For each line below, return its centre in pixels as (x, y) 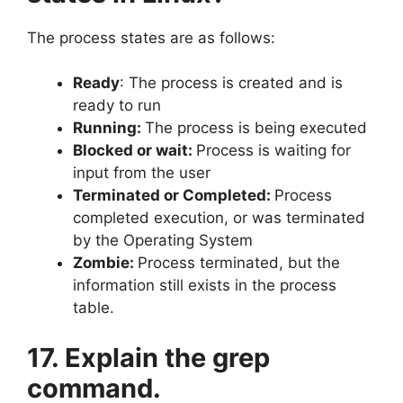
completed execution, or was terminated (219, 218)
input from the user (142, 173)
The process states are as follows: (151, 37)
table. (94, 308)
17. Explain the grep (148, 357)
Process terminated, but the (239, 263)
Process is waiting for (273, 150)
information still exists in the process (205, 285)
